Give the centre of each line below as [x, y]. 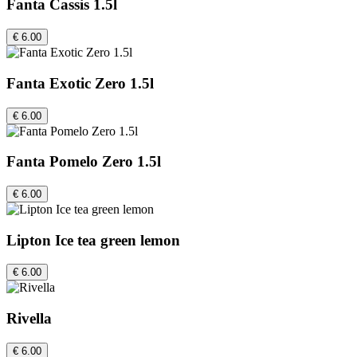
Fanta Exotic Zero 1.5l [80, 83]
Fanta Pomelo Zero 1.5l [84, 162]
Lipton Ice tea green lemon [93, 240]
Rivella [29, 319]
